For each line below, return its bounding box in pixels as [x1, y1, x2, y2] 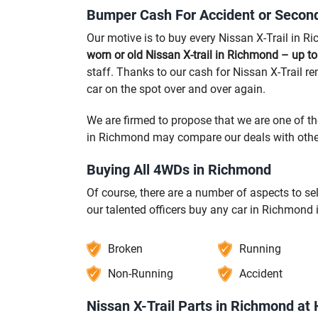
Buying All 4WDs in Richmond [87, 160, 271, 178]
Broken [108, 241, 143, 256]
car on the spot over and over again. [87, 82, 265, 96]
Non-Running [108, 266, 173, 280]
